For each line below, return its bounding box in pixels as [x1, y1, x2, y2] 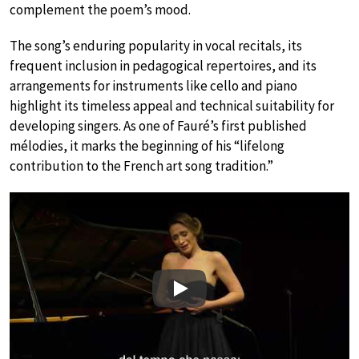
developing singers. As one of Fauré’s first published [10, 117, 307, 135]
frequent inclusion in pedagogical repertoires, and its [10, 57, 317, 75]
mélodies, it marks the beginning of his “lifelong [10, 137, 284, 155]
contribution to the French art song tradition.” [10, 157, 273, 175]
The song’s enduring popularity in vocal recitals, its [10, 37, 302, 55]
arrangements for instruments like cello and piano [10, 77, 297, 95]
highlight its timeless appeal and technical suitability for [10, 97, 334, 115]
